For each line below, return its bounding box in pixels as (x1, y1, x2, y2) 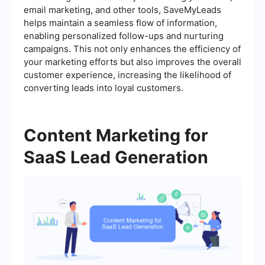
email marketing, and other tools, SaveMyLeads (24, 4, 221, 15)
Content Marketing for (24, 124, 208, 146)
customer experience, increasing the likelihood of (24, 69, 231, 80)
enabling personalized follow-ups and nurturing (24, 30, 224, 41)
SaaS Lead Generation (24, 146, 208, 167)
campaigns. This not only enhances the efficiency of (24, 43, 241, 54)
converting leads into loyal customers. (24, 82, 183, 93)
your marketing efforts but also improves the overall (24, 56, 241, 67)
